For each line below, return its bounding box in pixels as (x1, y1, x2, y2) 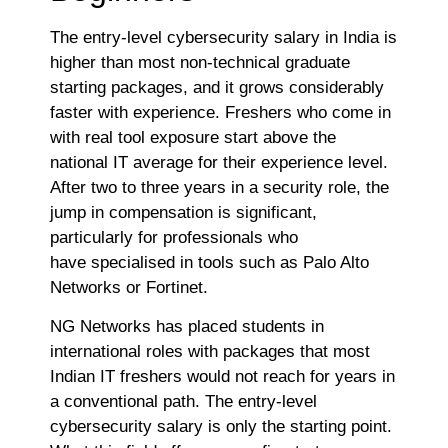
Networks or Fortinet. (50, 277, 213, 297)
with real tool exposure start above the (50, 127, 336, 147)
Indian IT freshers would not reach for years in (50, 367, 395, 387)
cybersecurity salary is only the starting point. (50, 417, 392, 437)
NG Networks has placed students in (50, 317, 324, 337)
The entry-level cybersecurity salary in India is (50, 27, 397, 47)
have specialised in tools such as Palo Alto (50, 252, 369, 272)
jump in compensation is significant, (50, 202, 317, 222)
